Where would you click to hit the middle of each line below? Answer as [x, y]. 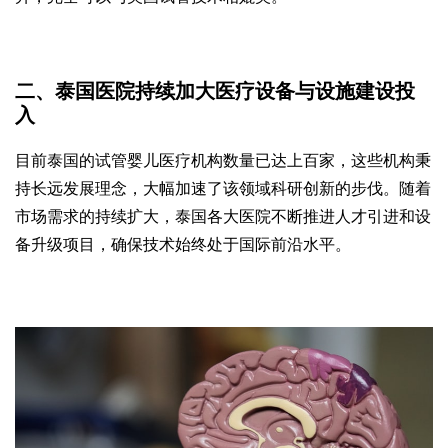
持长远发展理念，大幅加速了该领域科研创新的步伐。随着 [223, 189]
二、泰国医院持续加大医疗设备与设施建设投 [215, 91]
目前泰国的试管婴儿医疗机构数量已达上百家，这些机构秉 [223, 161]
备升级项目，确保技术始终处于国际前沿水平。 [183, 245]
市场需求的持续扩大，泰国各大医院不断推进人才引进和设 [223, 217]
